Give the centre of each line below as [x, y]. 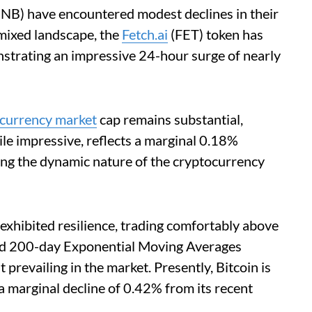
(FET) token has [216, 34]
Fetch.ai [145, 34]
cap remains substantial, [170, 119]
